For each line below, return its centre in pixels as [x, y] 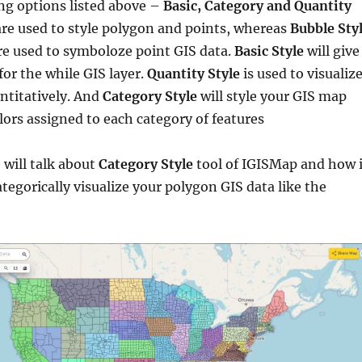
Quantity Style [193, 74]
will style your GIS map [271, 96]
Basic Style [270, 51]
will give [333, 51]
